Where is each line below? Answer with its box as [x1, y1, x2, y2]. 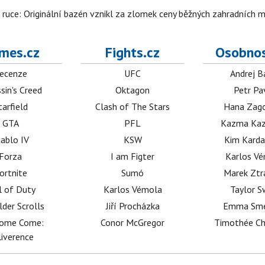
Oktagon [115, 84, 150, 96]
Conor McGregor [101, 216, 165, 228]
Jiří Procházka [105, 200, 160, 212]
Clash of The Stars [95, 101, 170, 112]
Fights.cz [105, 43, 160, 62]
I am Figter [111, 150, 155, 162]
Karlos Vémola [103, 183, 162, 195]
